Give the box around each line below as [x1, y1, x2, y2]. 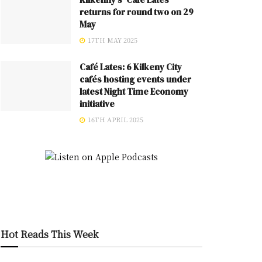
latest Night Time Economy [80, 85, 188, 98]
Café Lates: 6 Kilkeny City [80, 61, 182, 73]
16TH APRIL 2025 [86, 115, 143, 124]
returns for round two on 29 [80, 6, 194, 18]
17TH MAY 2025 [86, 35, 137, 44]
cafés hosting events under [80, 73, 191, 85]
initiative [80, 98, 115, 110]
